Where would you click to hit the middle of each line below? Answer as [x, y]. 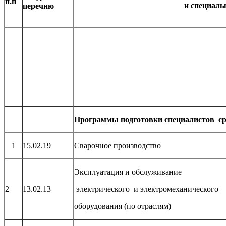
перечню [38, 6]
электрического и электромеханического [148, 189]
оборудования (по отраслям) [123, 206]
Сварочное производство [118, 146]
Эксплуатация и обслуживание [129, 172]
